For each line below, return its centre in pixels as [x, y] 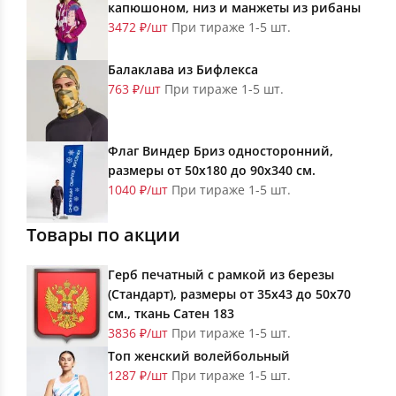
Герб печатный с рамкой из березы [221, 275]
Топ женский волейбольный [199, 356]
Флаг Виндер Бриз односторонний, [221, 151]
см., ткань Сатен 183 [171, 314]
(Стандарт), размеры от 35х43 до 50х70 [229, 294]
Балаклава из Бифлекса [183, 70]
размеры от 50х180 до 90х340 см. [212, 171]
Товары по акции [103, 235]
